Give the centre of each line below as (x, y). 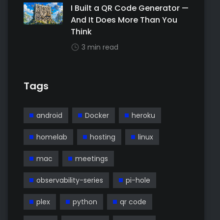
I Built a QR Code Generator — (130, 8)
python (85, 202)
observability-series (70, 180)
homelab (52, 137)
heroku (143, 115)
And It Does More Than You (124, 20)
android (49, 115)
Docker (97, 115)
